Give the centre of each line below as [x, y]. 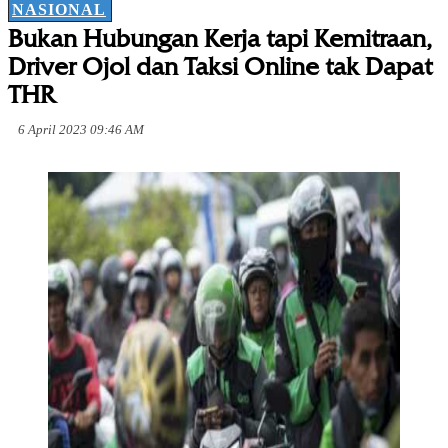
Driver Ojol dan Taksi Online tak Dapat [220, 67]
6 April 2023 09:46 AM [81, 130]
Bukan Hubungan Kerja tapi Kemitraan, [220, 39]
